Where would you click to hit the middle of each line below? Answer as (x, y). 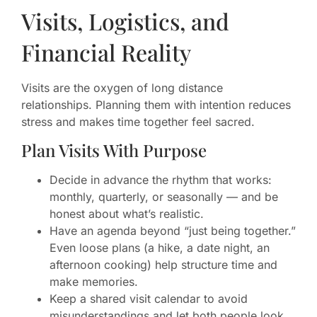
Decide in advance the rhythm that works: (161, 180)
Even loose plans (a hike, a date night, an (160, 248)
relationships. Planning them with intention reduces (156, 105)
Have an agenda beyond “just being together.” (173, 231)
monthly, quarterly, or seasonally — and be (164, 197)
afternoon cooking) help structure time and (163, 265)
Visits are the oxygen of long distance (122, 88)
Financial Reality (106, 52)
